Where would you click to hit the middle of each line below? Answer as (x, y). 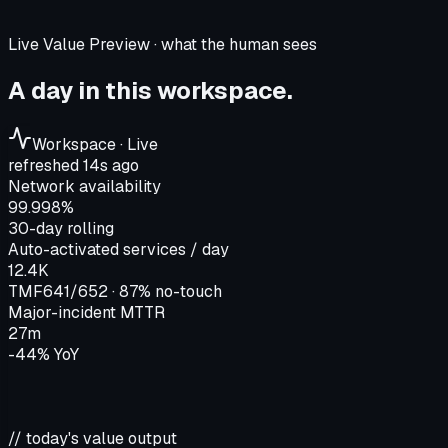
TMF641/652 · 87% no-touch (115, 292)
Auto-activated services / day (118, 250)
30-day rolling (61, 229)
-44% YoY (43, 355)
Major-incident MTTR (86, 313)
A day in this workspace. (150, 91)
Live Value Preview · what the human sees (162, 45)
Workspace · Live (95, 145)
